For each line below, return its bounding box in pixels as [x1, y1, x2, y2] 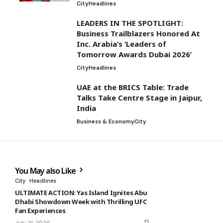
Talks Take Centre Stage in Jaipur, [77, 92, 202, 103]
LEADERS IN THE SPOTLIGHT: [77, 17, 183, 28]
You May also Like [15, 165, 78, 176]
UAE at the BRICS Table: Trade [77, 82, 189, 92]
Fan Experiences [15, 206, 66, 215]
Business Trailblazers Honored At [77, 28, 200, 38]
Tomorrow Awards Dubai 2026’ [77, 49, 192, 59]
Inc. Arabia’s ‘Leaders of [77, 38, 166, 49]
